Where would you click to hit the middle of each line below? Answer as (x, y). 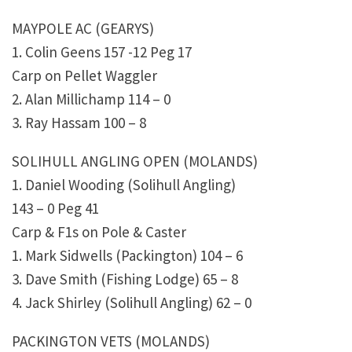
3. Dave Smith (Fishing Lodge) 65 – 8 (125, 279)
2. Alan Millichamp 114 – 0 (91, 99)
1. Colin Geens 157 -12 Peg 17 (102, 52)
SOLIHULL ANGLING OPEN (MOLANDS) (135, 161)
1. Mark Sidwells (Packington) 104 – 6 (127, 256)
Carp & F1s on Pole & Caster (99, 232)
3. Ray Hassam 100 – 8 (79, 123)
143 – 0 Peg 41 (55, 209)
